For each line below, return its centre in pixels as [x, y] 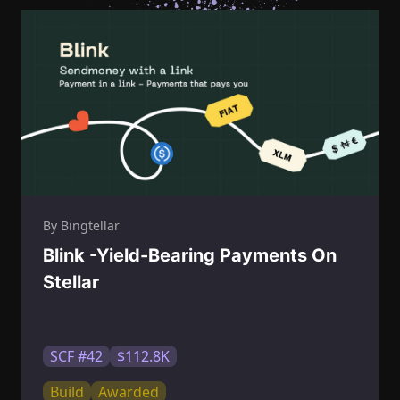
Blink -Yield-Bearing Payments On [190, 256]
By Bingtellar [81, 226]
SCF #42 [76, 357]
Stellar [71, 283]
